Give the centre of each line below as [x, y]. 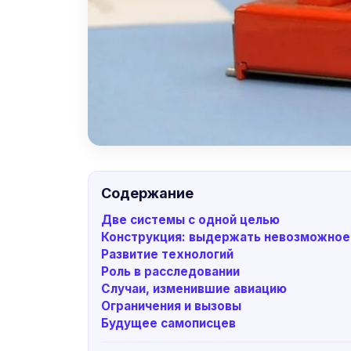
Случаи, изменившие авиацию [194, 288]
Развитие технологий [167, 254]
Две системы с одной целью [190, 219]
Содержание [147, 193]
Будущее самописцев [168, 323]
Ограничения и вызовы [171, 306]
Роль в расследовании [170, 271]
